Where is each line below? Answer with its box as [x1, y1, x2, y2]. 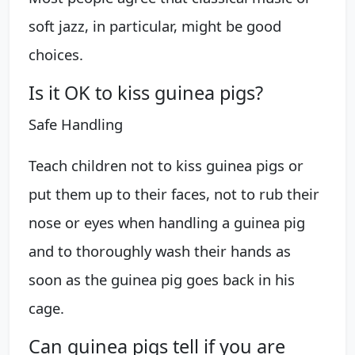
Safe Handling [29, 113, 123, 134]
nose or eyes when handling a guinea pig [29, 212, 305, 232]
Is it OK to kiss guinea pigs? [29, 79, 263, 105]
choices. [29, 44, 83, 64]
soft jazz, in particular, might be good [29, 15, 281, 36]
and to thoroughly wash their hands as [29, 240, 291, 261]
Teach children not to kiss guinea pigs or [29, 155, 303, 175]
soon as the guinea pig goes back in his [29, 269, 295, 289]
